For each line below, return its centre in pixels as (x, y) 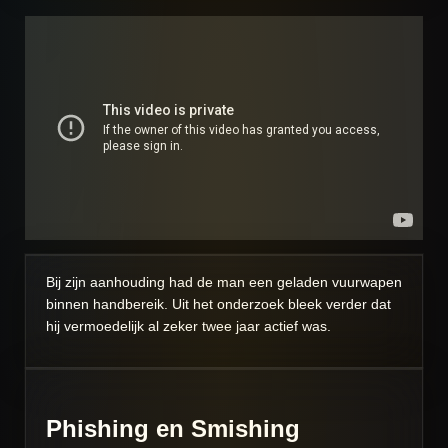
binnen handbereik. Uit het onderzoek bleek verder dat (218, 304)
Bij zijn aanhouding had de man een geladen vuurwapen (224, 282)
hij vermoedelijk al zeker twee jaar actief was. (188, 326)
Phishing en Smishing (173, 429)
